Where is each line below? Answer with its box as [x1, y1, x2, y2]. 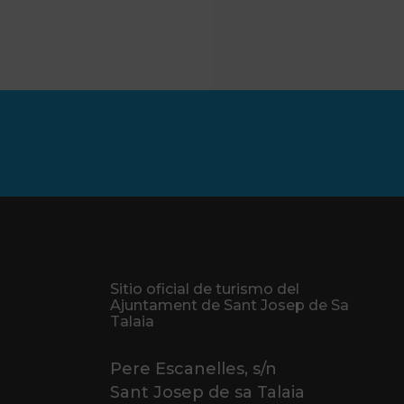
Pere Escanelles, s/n [110, 359, 277, 379]
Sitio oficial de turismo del [110, 280, 299, 298]
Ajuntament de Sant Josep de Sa [110, 297, 349, 314]
